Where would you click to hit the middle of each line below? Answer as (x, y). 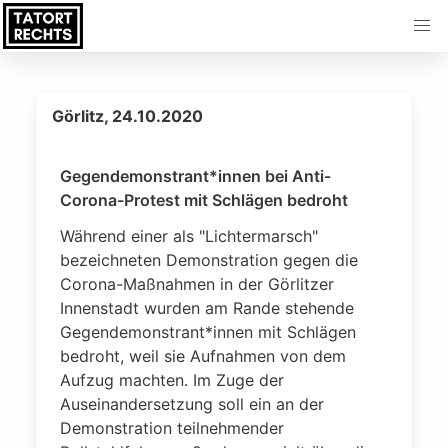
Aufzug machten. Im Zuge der (172, 380)
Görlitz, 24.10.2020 (127, 116)
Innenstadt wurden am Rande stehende (207, 308)
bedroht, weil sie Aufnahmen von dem (203, 356)
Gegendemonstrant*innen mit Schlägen (208, 332)
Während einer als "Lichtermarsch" (189, 236)
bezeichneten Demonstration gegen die (209, 260)
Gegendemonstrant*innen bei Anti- (195, 176)
